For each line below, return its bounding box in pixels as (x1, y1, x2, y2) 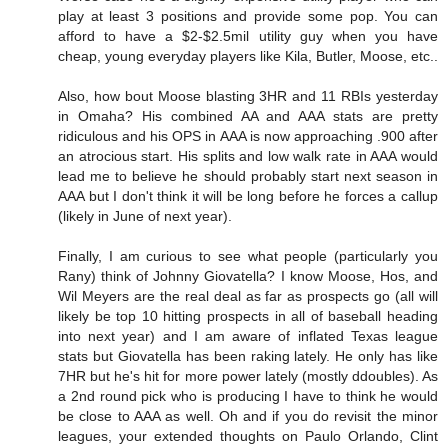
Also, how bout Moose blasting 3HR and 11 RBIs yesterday (58, 87, 438, 104)
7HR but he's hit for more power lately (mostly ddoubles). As (58, 367, 438, 384)
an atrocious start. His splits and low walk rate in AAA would (58, 147, 438, 164)
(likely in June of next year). (58, 207, 232, 224)
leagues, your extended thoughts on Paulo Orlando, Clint (58, 427, 438, 444)
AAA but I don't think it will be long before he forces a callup (58, 187, 438, 204)
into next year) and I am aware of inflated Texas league (58, 327, 438, 344)
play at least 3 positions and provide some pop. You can (58, 7, 438, 24)
